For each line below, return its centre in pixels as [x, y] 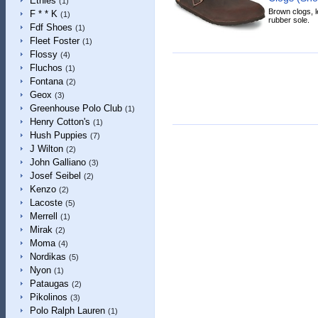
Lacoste [46, 203]
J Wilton [46, 149]
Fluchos [46, 68]
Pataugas [49, 284]
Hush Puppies [58, 135]
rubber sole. [289, 20]
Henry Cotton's [60, 122]
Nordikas [48, 257]
